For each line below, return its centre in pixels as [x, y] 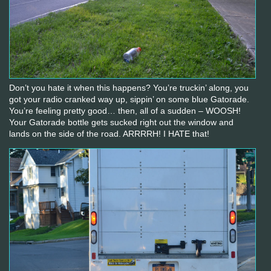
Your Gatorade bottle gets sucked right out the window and [121, 122]
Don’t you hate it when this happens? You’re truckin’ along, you [129, 87]
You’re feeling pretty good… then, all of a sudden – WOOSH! [125, 110]
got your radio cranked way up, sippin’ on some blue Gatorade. [129, 99]
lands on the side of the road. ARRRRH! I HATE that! [109, 133]
